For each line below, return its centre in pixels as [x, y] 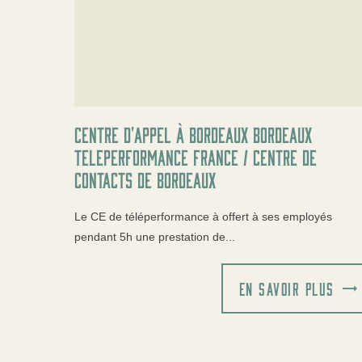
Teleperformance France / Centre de [196, 156]
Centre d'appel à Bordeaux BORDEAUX [193, 134]
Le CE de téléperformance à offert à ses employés [203, 216]
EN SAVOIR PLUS [286, 288]
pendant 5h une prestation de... [155, 236]
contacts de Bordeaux [145, 179]
